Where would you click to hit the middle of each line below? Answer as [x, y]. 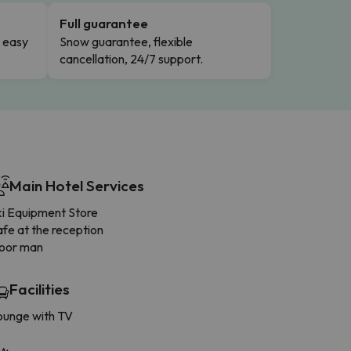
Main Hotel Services [77, 185]
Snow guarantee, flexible [126, 41]
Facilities [40, 289]
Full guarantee [104, 23]
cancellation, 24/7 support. [131, 58]
